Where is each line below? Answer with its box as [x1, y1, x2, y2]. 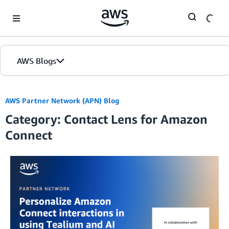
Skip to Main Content [5, 6, 73, 14]
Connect [5, 128, 52, 142]
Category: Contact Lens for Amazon [5, 112, 208, 126]
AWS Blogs [17, 56, 56, 66]
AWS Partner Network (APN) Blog [5, 96, 119, 105]
